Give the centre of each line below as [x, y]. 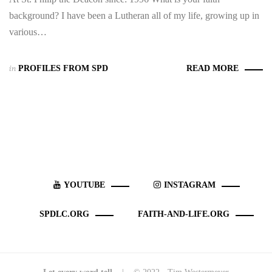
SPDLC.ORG [64, 214]
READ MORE [212, 68]
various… [28, 32]
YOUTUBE [84, 185]
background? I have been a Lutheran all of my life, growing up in [134, 15]
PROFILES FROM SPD [63, 68]
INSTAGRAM [190, 185]
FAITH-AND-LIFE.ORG [184, 214]
